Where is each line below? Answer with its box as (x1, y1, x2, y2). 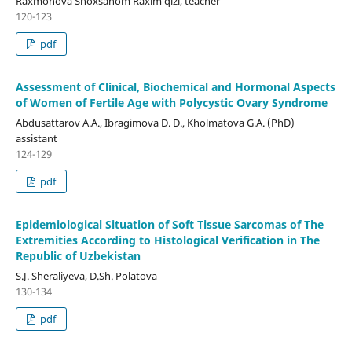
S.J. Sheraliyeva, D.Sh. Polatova (15, 269, 157, 284)
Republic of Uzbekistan (15, 248, 141, 264)
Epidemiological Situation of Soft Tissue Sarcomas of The (15, 217, 324, 233)
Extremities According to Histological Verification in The (15, 233, 320, 248)
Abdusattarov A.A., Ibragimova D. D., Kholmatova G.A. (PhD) (15, 115, 295, 130)
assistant (15, 131, 57, 146)
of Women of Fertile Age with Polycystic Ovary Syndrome (15, 95, 328, 111)
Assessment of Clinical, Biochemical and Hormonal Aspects (15, 79, 335, 95)
